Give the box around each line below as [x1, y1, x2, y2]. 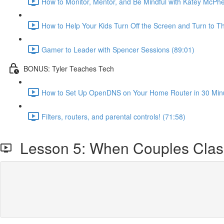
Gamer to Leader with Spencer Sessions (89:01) [41, 44, 194, 54]
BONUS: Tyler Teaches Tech [23, 63, 114, 73]
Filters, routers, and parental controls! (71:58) [41, 111, 185, 121]
